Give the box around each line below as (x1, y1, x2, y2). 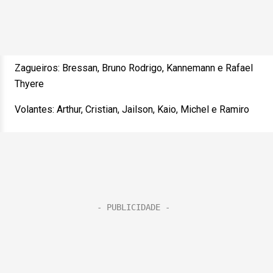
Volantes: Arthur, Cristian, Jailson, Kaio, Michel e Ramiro (15, 104, 249, 115)
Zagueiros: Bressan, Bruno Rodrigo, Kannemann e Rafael (15, 62, 253, 74)
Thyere (15, 78, 44, 90)
